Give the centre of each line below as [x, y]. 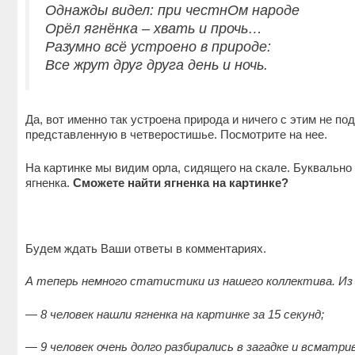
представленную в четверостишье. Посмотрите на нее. [176, 135]
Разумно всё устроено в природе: [158, 47]
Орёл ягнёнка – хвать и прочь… [154, 29]
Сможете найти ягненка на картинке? [181, 182]
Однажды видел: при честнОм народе [172, 11]
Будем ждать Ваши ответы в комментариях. [146, 248]
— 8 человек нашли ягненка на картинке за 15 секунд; [175, 314]
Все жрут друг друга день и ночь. [160, 65]
